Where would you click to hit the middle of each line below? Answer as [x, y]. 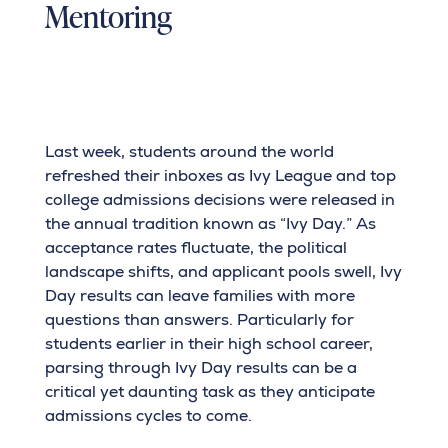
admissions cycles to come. [150, 416]
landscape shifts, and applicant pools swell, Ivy [223, 272]
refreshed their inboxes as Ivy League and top [220, 176]
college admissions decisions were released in [219, 200]
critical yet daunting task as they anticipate [209, 392]
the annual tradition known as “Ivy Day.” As [210, 224]
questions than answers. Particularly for [199, 320]
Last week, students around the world [189, 152]
